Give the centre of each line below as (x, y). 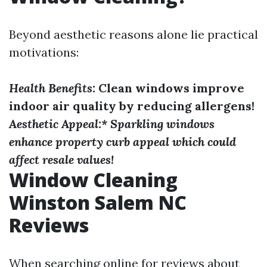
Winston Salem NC (98, 202)
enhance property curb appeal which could (122, 142)
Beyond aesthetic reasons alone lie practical (133, 34)
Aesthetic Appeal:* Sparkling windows (112, 124)
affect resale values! (61, 159)
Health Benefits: (52, 88)
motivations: (44, 52)
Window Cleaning (93, 180)
